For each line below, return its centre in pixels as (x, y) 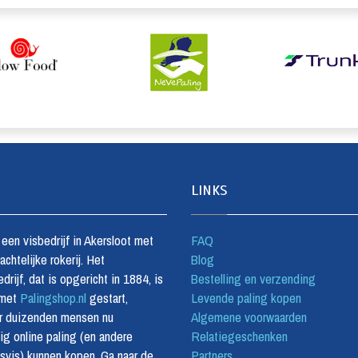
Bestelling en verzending (253, 278)
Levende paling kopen (246, 297)
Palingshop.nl (53, 297)
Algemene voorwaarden (249, 316)
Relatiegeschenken (239, 336)
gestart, (107, 297)
